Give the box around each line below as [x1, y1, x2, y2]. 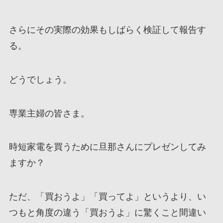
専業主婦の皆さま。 [8, 108, 90, 118]
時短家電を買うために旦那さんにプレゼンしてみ [8, 142, 206, 152]
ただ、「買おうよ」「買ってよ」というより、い [8, 192, 206, 202]
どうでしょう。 [8, 74, 72, 85]
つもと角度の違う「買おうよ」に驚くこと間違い [8, 208, 206, 218]
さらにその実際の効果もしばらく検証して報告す [8, 24, 206, 35]
